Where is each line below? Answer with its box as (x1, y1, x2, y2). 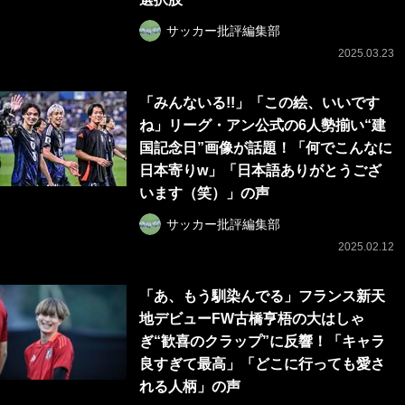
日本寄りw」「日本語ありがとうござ (139, 163, 381, 179)
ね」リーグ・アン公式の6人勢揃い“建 (139, 118, 386, 134)
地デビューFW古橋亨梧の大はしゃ (139, 311, 364, 327)
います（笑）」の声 (139, 185, 269, 202)
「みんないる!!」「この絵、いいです (139, 95, 380, 111)
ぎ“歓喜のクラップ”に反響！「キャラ (139, 334, 385, 350)
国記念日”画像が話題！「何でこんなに (139, 140, 392, 156)
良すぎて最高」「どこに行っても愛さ (139, 356, 385, 372)
